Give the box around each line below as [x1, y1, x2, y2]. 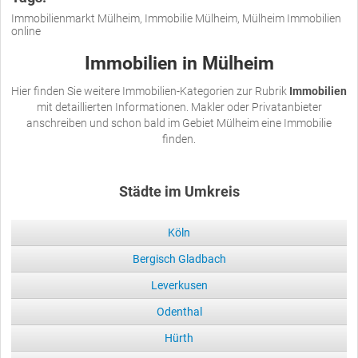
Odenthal [156, 304, 202, 318]
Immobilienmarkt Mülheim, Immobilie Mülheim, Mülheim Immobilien [11, 11, 341, 25]
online [11, 24, 41, 38]
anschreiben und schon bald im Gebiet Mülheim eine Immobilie [26, 116, 332, 129]
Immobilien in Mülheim [84, 52, 274, 74]
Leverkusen [150, 278, 208, 292]
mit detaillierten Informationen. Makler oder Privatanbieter [36, 100, 322, 113]
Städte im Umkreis [118, 183, 240, 200]
